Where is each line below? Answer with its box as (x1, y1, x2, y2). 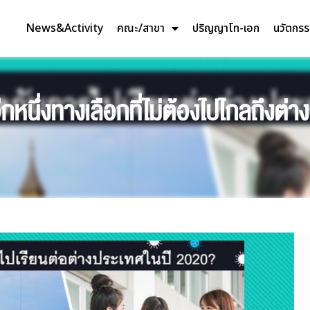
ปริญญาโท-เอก (192, 19, 259, 37)
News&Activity (25, 19, 103, 37)
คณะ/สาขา (116, 19, 165, 37)
